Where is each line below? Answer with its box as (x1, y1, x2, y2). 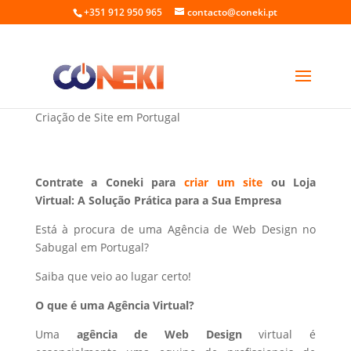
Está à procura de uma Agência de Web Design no (34, 222, 317, 237)
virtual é (259, 327, 317, 342)
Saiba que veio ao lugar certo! (34, 269, 191, 284)
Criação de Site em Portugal (34, 110, 180, 125)
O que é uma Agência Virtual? (34, 298, 194, 313)
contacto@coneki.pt (187, 5, 278, 19)
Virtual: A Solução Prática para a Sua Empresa (34, 193, 281, 208)
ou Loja (262, 175, 317, 190)
